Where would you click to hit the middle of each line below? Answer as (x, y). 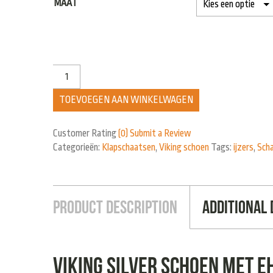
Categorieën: (77, 148)
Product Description (115, 207)
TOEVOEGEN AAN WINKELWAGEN (126, 100)
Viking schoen (184, 148)
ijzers (243, 148)
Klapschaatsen (129, 148)
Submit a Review (161, 134)
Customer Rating (86, 134)
